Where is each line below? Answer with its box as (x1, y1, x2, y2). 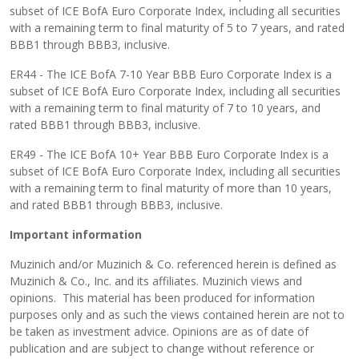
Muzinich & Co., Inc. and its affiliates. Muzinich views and (10, 272, 302, 288)
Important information (10, 226, 142, 242)
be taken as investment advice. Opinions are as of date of (10, 323, 309, 339)
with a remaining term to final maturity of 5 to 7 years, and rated (10, 19, 345, 35)
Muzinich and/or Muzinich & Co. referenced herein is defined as (10, 256, 337, 272)
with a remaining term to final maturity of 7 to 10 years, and (10, 99, 321, 115)
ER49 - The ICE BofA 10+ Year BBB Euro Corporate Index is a (10, 146, 329, 162)
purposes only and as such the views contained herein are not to (10, 306, 345, 322)
